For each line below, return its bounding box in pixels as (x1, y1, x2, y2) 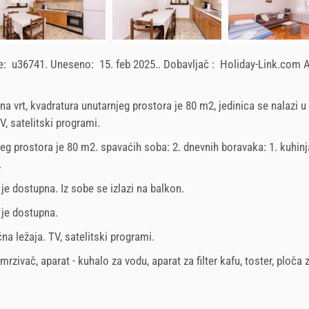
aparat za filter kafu (152, 253, 240, 268)
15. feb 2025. (99, 57, 158, 71)
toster (245, 253, 272, 268)
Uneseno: (50, 57, 97, 71)
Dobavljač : (163, 57, 217, 71)
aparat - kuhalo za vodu (41, 253, 147, 268)
